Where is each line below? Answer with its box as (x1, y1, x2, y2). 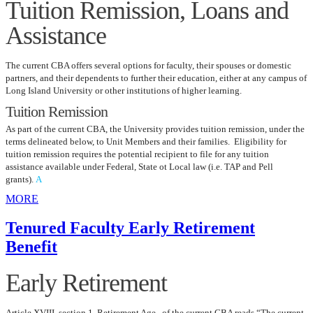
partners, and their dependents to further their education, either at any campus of (6, 72, 307, 83)
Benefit (6, 238, 57, 256)
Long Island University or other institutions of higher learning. (6, 85, 246, 96)
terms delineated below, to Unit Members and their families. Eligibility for (6, 136, 286, 147)
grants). (6, 173, 34, 184)
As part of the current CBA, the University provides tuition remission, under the (6, 123, 305, 134)
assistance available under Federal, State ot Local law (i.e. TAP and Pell (6, 161, 273, 172)
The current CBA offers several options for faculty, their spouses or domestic (6, 59, 291, 71)
